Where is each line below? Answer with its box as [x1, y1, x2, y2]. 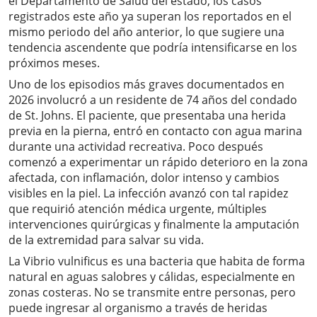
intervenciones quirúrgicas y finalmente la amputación [8, 217, 299, 233]
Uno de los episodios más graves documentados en [8, 76, 284, 93]
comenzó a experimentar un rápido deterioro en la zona [8, 154, 308, 171]
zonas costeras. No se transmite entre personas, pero [8, 284, 296, 301]
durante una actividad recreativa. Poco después [8, 139, 263, 155]
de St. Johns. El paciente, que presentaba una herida [8, 108, 286, 124]
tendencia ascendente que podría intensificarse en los [8, 40, 297, 56]
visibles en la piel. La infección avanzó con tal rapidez [8, 185, 288, 202]
